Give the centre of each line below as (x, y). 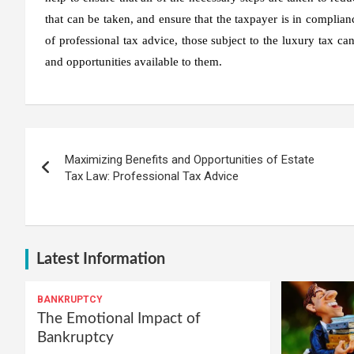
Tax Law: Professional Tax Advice (152, 176)
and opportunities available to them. (134, 61)
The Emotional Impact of (119, 318)
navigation (83, 175)
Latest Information (101, 259)
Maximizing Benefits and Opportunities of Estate (190, 159)
